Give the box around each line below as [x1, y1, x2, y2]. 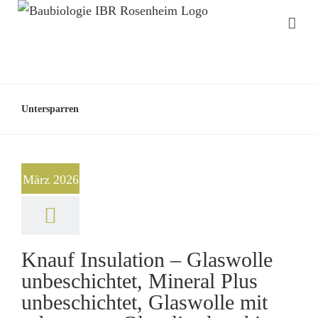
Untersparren [21, 103, 79, 114]
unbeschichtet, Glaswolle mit [21, 290, 268, 314]
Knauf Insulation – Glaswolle [21, 248, 273, 271]
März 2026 [22, 172, 79, 187]
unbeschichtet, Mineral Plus [21, 269, 258, 292]
